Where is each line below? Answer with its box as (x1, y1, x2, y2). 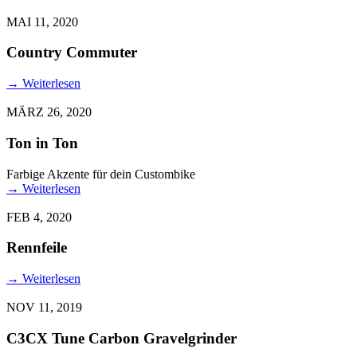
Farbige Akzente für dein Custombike (6, 167, 195, 181)
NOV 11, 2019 (6, 300, 82, 315)
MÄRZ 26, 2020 (6, 105, 92, 120)
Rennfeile (6, 239, 67, 257)
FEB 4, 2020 (6, 210, 72, 224)
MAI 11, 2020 (6, 14, 78, 29)
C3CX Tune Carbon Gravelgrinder (6, 329, 237, 347)
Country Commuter (6, 44, 137, 61)
